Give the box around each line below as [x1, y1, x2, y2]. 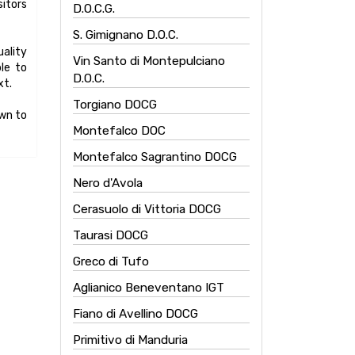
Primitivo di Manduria [73, 333, 188, 347]
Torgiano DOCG [73, 97, 157, 112]
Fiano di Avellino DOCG [73, 307, 198, 321]
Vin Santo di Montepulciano [73, 54, 225, 68]
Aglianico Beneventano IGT [73, 281, 224, 295]
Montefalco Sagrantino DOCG [73, 150, 237, 164]
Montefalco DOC [73, 124, 166, 138]
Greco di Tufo [73, 254, 149, 269]
